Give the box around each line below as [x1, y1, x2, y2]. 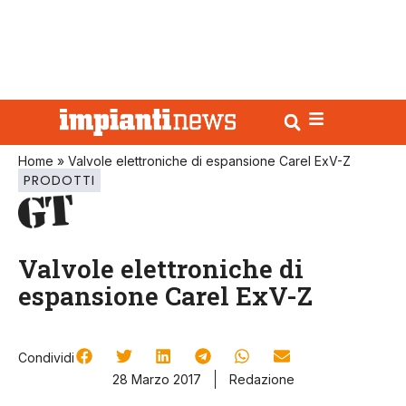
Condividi [18, 350, 74, 366]
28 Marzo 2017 [111, 372, 201, 388]
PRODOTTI [24, 171, 95, 189]
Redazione [228, 372, 295, 388]
